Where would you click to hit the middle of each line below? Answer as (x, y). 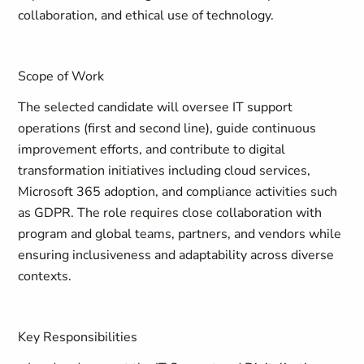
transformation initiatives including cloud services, (165, 171)
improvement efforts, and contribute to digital (152, 149)
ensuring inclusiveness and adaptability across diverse (176, 255)
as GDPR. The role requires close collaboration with (170, 213)
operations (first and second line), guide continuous (167, 128)
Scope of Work (61, 76)
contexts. (45, 276)
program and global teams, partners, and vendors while (180, 234)
